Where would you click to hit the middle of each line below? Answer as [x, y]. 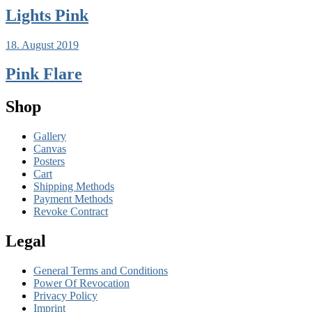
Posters [49, 162]
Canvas [50, 149]
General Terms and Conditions [101, 271]
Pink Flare [44, 74]
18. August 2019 [42, 45]
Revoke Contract [71, 212]
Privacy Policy [65, 296]
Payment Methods [73, 199]
